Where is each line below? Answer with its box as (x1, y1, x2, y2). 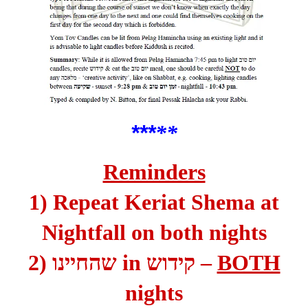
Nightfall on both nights (41, 220, 267, 245)
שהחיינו (52, 250, 117, 276)
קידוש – (195, 250, 212, 276)
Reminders (102, 159, 206, 185)
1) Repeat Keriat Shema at (29, 190, 279, 215)
